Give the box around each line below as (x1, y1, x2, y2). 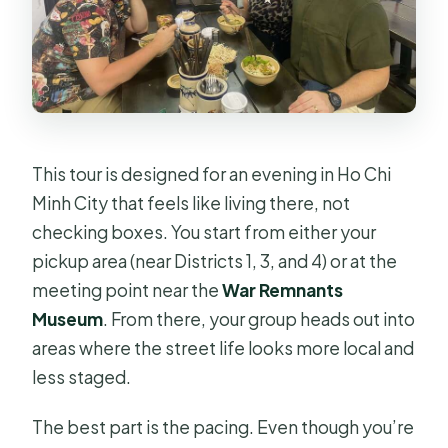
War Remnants (222, 278, 344, 301)
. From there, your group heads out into (103, 307, 416, 330)
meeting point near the (32, 278, 223, 301)
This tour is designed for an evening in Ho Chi (32, 162, 392, 185)
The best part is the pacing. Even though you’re (32, 415, 415, 438)
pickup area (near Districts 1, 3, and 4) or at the (32, 249, 398, 272)
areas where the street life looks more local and (32, 336, 415, 359)
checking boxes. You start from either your (32, 220, 377, 243)
